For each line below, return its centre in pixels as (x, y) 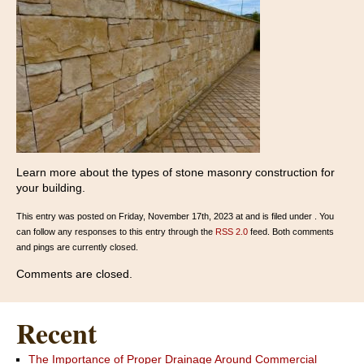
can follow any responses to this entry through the (116, 232)
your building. (51, 188)
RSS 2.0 (232, 232)
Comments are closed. (74, 274)
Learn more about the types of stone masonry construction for (175, 173)
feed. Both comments (291, 232)
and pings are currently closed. (77, 247)
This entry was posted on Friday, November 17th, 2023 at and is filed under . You (175, 217)
